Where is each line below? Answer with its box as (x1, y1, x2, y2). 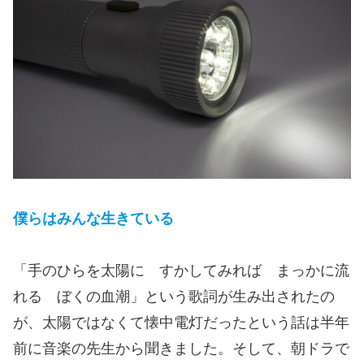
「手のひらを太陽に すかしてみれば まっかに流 (13, 262, 349, 279)
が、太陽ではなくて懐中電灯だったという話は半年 (13, 314, 349, 331)
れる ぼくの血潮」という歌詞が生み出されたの (13, 288, 335, 305)
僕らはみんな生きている (13, 210, 174, 227)
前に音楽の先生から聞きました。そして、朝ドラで (13, 340, 349, 357)
